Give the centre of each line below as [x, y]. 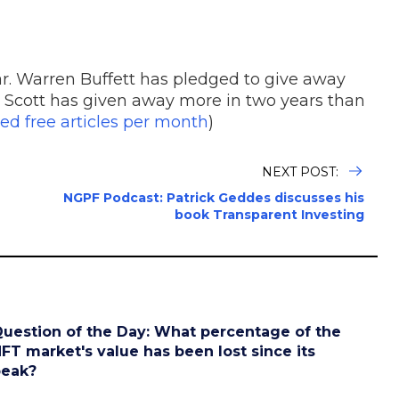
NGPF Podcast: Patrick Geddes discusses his [214, 197]
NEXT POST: [302, 171]
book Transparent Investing [269, 214]
